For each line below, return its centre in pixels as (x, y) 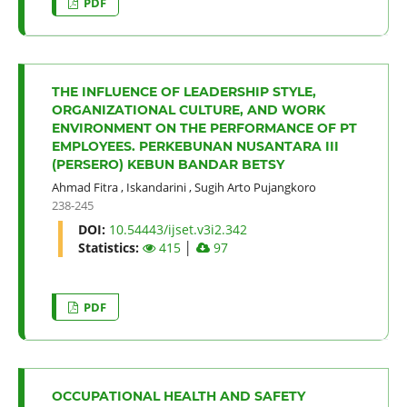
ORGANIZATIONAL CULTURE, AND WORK (188, 109)
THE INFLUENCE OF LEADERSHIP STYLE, (184, 91)
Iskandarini (156, 187)
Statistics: (110, 247)
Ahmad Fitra (84, 187)
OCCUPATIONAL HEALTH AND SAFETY (178, 396)
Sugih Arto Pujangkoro (255, 187)
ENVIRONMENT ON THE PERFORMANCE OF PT (204, 128)
